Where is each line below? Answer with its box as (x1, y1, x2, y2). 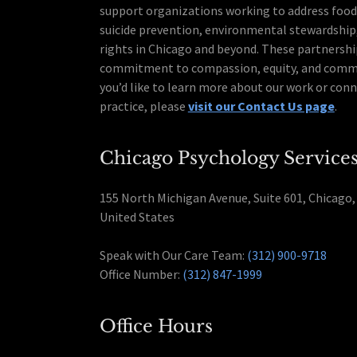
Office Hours (99, 316, 213, 338)
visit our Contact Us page (187, 98, 335, 115)
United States (99, 209, 175, 226)
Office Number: (99, 266, 182, 283)
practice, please (99, 98, 188, 115)
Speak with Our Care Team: (99, 247, 247, 264)
